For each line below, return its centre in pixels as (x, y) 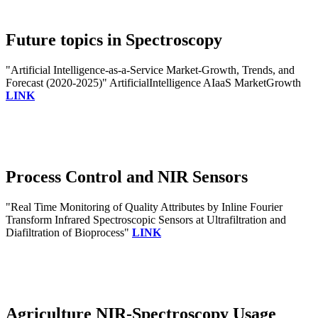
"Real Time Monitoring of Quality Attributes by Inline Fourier (144, 207)
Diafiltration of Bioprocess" (69, 232)
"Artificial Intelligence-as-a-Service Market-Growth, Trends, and (150, 70)
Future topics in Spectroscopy (114, 40)
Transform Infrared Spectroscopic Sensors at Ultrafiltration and (146, 220)
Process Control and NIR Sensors (127, 177)
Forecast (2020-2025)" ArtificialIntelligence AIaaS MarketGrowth (153, 83)
